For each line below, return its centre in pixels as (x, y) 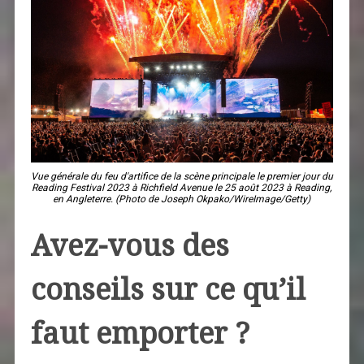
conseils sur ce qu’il (168, 290)
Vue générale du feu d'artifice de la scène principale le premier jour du (182, 177)
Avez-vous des (130, 246)
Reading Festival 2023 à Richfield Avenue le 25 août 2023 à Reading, (182, 188)
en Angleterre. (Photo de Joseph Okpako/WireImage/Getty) (182, 199)
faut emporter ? (140, 334)
